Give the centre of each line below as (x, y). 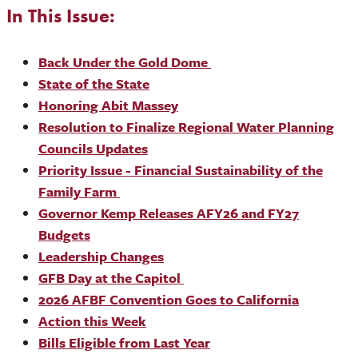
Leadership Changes (101, 256)
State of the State (94, 83)
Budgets (64, 234)
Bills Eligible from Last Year (124, 342)
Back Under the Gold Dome (125, 62)
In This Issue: (61, 15)
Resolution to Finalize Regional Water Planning (186, 126)
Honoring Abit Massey (108, 105)
